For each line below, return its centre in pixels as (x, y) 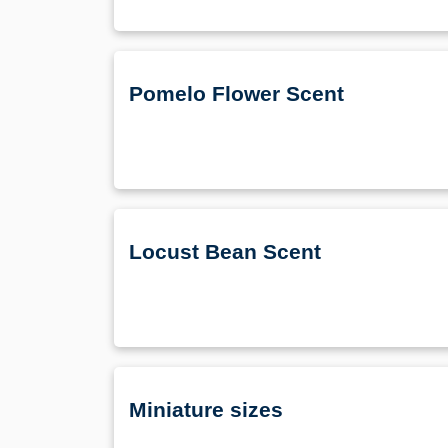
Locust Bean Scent (225, 252)
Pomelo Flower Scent (236, 94)
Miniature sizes (206, 410)
